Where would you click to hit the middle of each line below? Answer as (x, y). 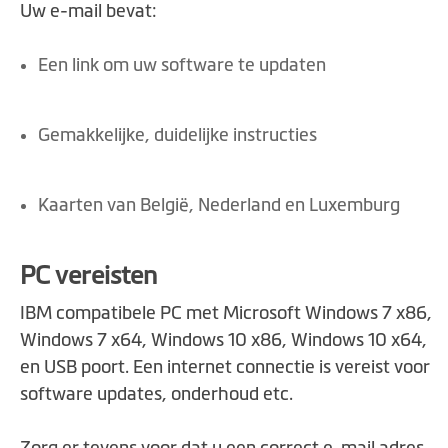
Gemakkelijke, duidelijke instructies (177, 135)
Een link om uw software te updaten (182, 65)
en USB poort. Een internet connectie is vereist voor (225, 367)
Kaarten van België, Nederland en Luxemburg (219, 205)
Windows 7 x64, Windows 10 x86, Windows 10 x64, (223, 340)
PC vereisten (88, 275)
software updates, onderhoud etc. (156, 394)
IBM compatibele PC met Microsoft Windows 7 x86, (226, 313)
